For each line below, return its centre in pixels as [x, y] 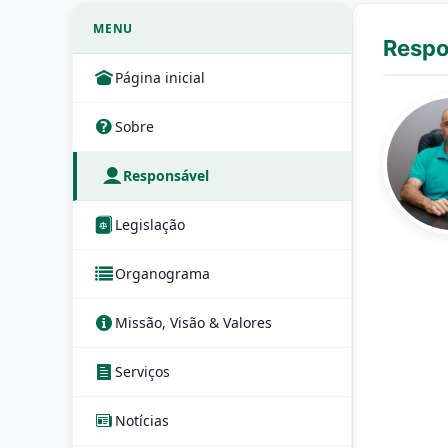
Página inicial [160, 77]
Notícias [142, 420]
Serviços [142, 371]
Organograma [162, 273]
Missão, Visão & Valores [193, 322]
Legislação [150, 224]
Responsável [166, 175]
